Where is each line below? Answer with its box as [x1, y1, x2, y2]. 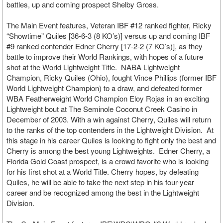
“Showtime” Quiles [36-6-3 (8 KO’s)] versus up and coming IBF [6, 30, 210, 41]
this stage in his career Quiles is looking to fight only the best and [6, 135, 216, 145]
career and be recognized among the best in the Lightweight [6, 187, 199, 198]
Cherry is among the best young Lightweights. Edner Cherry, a [6, 145, 210, 156]
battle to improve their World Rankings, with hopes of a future [6, 51, 203, 62]
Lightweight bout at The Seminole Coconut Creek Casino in [6, 104, 197, 114]
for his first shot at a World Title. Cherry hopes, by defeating [6, 166, 199, 177]
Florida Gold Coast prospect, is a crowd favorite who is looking [6, 156, 209, 166]
